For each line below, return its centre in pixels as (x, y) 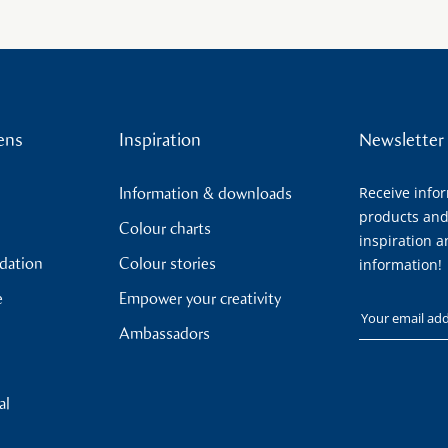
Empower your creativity (200, 298)
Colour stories (167, 263)
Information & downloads (205, 193)
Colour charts (165, 228)
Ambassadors (164, 333)
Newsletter (401, 140)
